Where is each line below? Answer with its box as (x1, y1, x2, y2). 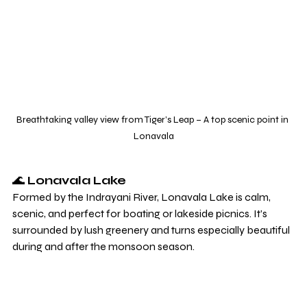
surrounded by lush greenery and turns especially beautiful (12, 223, 292, 236)
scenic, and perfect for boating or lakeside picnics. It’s (12, 206, 269, 220)
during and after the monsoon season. (12, 239, 195, 253)
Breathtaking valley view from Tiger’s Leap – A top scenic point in (16, 113, 291, 125)
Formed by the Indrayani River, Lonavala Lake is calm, (12, 190, 273, 204)
